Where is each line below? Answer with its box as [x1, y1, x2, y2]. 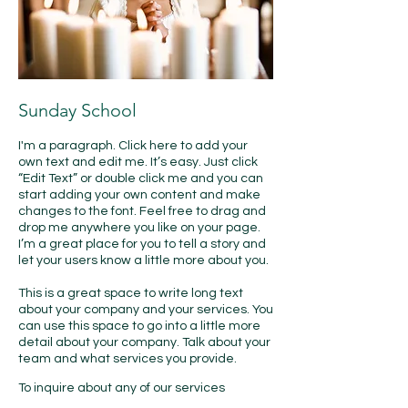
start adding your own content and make [18, 189, 260, 201]
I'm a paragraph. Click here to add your [18, 139, 248, 152]
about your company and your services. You [18, 303, 273, 316]
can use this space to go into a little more [18, 320, 260, 332]
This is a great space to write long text [18, 287, 243, 300]
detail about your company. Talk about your [18, 336, 270, 349]
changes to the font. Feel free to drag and [18, 205, 266, 218]
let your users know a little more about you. [18, 254, 269, 267]
